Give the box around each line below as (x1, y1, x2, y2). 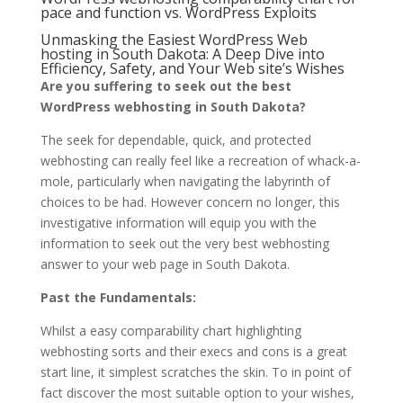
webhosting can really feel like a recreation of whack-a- (40, 152, 361, 170)
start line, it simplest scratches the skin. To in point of (40, 363, 351, 381)
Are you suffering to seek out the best (40, 77, 291, 95)
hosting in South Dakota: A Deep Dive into (40, 44, 325, 65)
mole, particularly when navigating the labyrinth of (40, 173, 330, 191)
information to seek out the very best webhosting (40, 235, 329, 253)
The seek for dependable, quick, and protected (40, 131, 311, 149)
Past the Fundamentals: (40, 289, 196, 307)
